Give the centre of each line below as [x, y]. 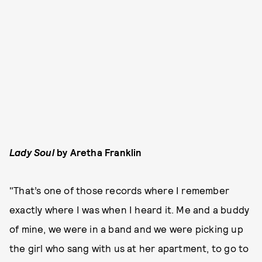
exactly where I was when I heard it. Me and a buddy [130, 210]
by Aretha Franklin [99, 152]
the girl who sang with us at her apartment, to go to [129, 248]
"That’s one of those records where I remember [120, 190]
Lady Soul [33, 152]
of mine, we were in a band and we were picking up [126, 229]
